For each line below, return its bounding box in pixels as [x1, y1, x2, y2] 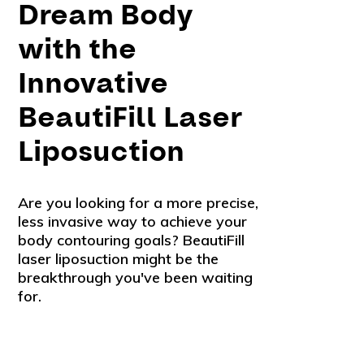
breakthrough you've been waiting [18, 267, 253, 287]
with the [18, 30, 137, 68]
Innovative [18, 64, 169, 102]
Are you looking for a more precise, [18, 193, 259, 212]
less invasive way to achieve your [18, 211, 248, 231]
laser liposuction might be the [18, 249, 219, 268]
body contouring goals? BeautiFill [18, 230, 245, 249]
